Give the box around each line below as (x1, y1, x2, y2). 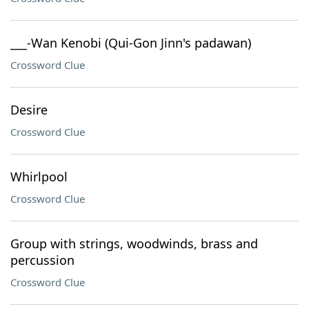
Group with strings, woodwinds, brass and (10, 235, 258, 252)
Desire (10, 101, 48, 118)
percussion (10, 252, 74, 268)
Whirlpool (10, 168, 68, 185)
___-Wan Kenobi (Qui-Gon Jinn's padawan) (10, 34, 251, 51)
